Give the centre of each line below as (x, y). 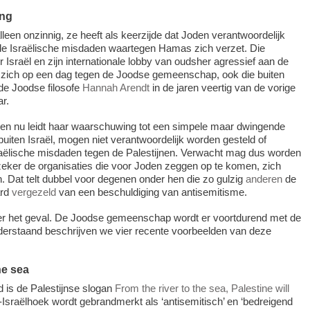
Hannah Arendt (116, 88)
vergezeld (34, 192)
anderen (264, 179)
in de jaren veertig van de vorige (222, 88)
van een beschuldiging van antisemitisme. (151, 192)
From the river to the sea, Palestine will (202, 289)
